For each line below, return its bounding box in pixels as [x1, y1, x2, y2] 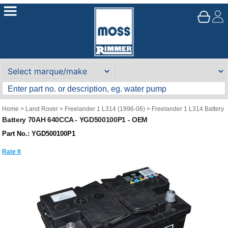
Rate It [2, 148, 21, 155]
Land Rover [25, 105, 59, 112]
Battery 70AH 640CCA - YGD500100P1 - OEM [2, 116, 148, 124]
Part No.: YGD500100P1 [2, 130, 76, 137]
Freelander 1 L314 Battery [152, 105, 224, 112]
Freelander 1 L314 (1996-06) [65, 105, 146, 112]
